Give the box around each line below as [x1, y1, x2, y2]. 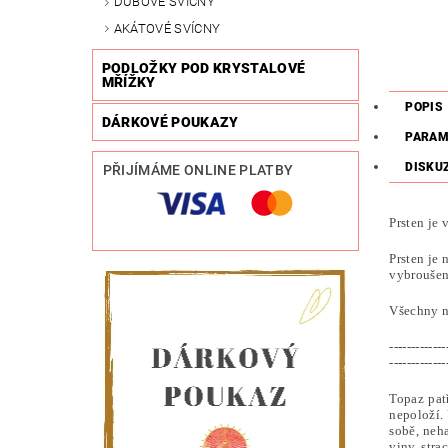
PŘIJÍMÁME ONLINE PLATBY [102, 162, 294, 179]
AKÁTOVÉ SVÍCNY [113, 20, 221, 36]
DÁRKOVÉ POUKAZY [101, 114, 239, 131]
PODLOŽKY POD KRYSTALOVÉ [101, 60, 306, 77]
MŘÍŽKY [101, 74, 156, 91]
